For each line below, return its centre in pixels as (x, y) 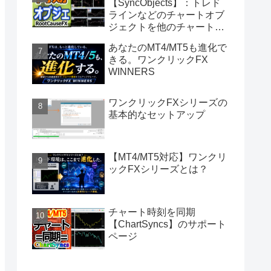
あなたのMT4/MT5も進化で (168, 47)
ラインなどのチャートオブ (166, 15)
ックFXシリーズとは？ (158, 169)
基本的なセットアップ (157, 114)
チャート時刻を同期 (152, 212)
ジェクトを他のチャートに (166, 27)
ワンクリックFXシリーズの (168, 102)
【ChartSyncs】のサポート (167, 224)
